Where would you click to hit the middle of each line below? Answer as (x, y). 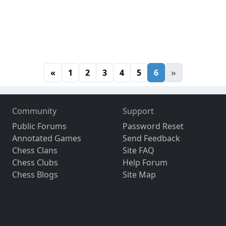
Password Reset (153, 126)
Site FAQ (138, 151)
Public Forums (40, 126)
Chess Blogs (35, 175)
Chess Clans (35, 151)
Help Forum (145, 163)
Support (138, 111)
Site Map (139, 175)
